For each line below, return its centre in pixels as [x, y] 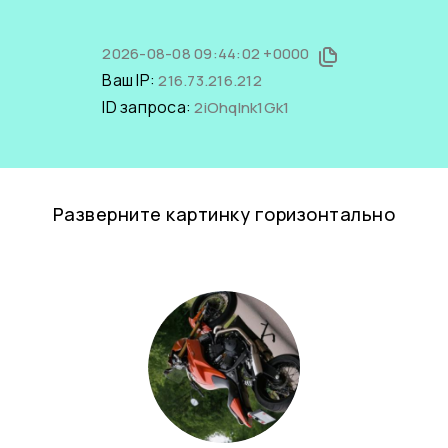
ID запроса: [148, 107]
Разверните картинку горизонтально [224, 214]
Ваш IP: [130, 80]
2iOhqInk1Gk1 [242, 107]
